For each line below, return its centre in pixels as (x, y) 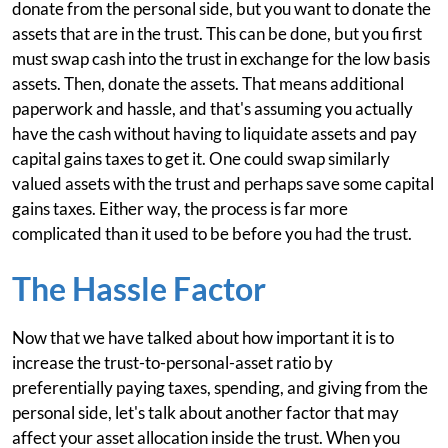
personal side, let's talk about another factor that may (205, 412)
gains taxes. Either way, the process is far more (180, 208)
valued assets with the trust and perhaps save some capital (223, 183)
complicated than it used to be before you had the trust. (212, 233)
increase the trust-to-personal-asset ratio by (172, 362)
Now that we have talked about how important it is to (203, 337)
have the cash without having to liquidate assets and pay (214, 133)
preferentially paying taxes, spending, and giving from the (220, 387)
